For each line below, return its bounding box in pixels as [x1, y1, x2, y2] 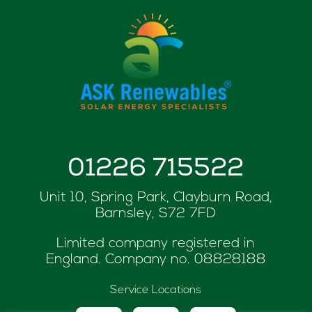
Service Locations [110, 284, 202, 296]
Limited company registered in [56, 236, 256, 251]
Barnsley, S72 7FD [95, 206, 217, 221]
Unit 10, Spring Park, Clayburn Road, [39, 190, 272, 205]
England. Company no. [45, 252, 194, 267]
